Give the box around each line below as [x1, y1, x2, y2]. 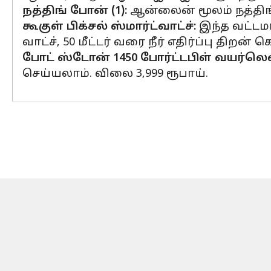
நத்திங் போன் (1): [22, 4, 127, 18]
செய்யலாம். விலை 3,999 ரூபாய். [22, 67, 208, 81]
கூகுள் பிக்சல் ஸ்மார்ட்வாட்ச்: [22, 20, 196, 34]
